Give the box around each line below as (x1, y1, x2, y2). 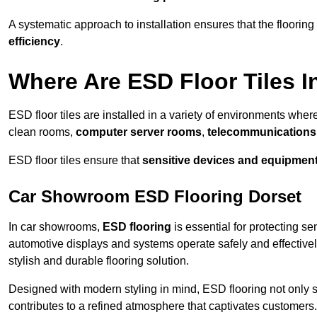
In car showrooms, (8, 221, 103, 234)
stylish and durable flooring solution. (8, 255, 189, 267)
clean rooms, (8, 126, 76, 139)
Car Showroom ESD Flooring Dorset (8, 187, 301, 207)
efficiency (8, 35, 60, 48)
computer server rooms (76, 126, 202, 139)
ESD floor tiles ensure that (8, 154, 142, 167)
